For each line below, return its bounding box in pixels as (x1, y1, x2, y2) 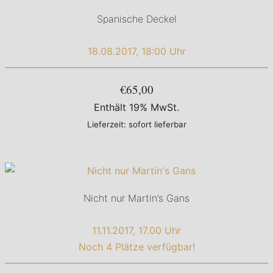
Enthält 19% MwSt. (94, 101, 179, 114)
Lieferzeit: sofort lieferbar (87, 119, 186, 130)
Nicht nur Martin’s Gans (83, 192, 190, 205)
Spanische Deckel (96, 13, 177, 26)
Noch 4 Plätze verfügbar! (78, 241, 195, 253)
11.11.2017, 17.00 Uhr (92, 224, 181, 237)
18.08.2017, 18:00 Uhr (87, 45, 186, 58)
